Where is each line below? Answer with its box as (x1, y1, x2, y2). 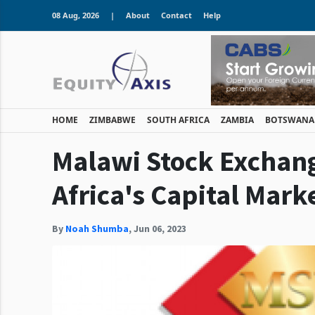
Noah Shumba (65, 222, 129, 235)
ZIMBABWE (89, 114, 136, 126)
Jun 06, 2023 (134, 222, 186, 235)
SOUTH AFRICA (147, 114, 210, 126)
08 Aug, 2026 (52, 10, 99, 20)
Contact (161, 10, 192, 20)
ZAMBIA (221, 114, 254, 126)
